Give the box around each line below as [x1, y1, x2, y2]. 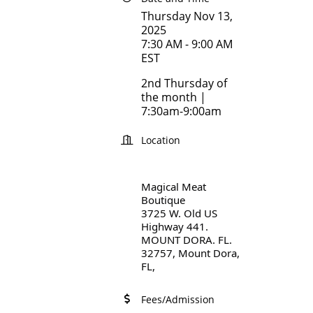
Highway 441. [140, 219, 208, 234]
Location [140, 133, 180, 147]
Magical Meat [140, 180, 206, 194]
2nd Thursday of [140, 75, 227, 92]
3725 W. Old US [140, 206, 217, 221]
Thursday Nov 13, [140, 8, 233, 24]
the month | [140, 89, 206, 105]
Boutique [140, 193, 185, 208]
